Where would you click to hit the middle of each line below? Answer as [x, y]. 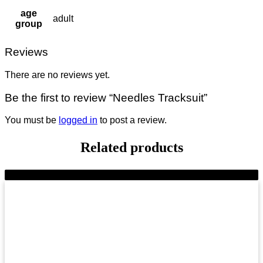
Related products [131, 148]
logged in [78, 120]
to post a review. [132, 120]
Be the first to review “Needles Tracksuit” [106, 97]
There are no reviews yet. [57, 75]
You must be [32, 120]
